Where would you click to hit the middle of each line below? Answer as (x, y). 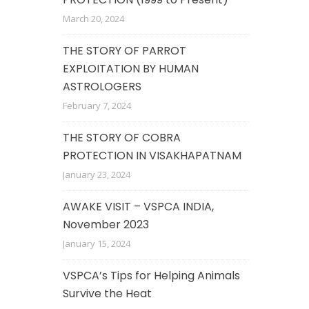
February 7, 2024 (97, 106)
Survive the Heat (107, 293)
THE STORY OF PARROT (124, 51)
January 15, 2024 (97, 243)
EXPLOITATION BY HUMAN (131, 69)
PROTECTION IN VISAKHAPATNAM (152, 156)
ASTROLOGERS (102, 87)
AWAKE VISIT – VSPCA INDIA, (138, 207)
